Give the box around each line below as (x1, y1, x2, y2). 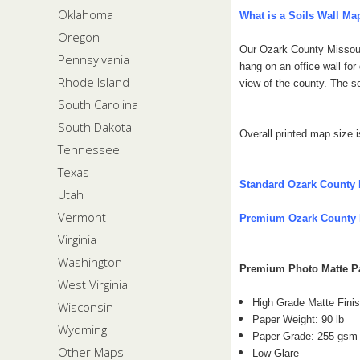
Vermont (58, 208, 106, 225)
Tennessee (58, 141, 120, 157)
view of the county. (239, 76, 330, 89)
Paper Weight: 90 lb (252, 313, 345, 325)
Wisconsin (58, 298, 113, 315)
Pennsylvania (58, 51, 129, 67)
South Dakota (58, 118, 132, 135)
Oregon (58, 28, 100, 45)
